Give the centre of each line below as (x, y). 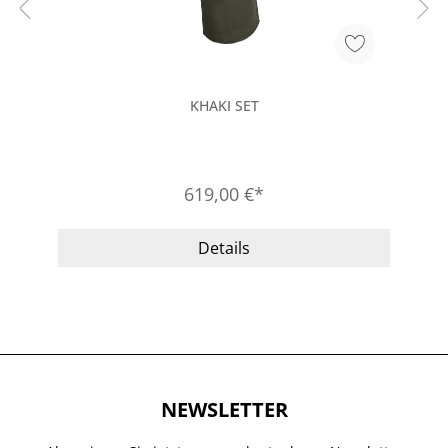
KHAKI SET (224, 105)
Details (224, 247)
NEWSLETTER (224, 409)
